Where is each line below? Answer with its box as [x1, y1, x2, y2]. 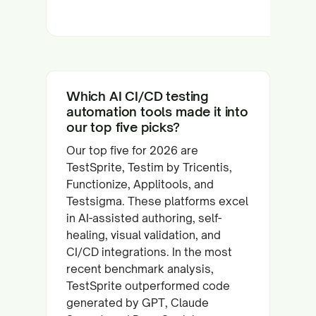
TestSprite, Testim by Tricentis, [66, 160, 232, 174]
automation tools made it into [66, 104, 248, 119]
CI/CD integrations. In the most [66, 245, 232, 259]
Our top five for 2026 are [66, 143, 198, 157]
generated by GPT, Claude [66, 296, 209, 310]
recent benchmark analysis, [66, 262, 214, 276]
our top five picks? [66, 119, 180, 135]
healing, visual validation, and [66, 228, 221, 242]
